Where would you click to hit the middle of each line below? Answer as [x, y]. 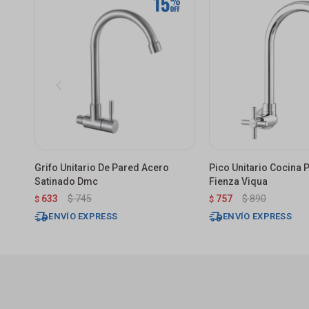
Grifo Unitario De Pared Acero [102, 167]
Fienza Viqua [238, 181]
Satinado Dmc [66, 181]
